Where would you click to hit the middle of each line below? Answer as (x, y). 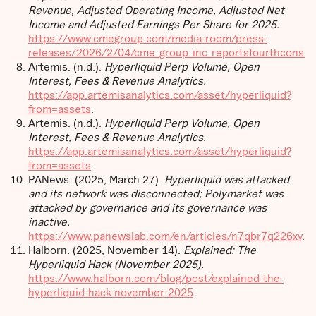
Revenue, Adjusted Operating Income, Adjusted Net (156, 10)
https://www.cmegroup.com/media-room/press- (148, 38)
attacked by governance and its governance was (147, 207)
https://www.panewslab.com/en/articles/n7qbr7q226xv (165, 235)
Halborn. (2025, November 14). (106, 249)
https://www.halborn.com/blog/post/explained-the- (156, 278)
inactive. (49, 221)
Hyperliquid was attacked (227, 179)
